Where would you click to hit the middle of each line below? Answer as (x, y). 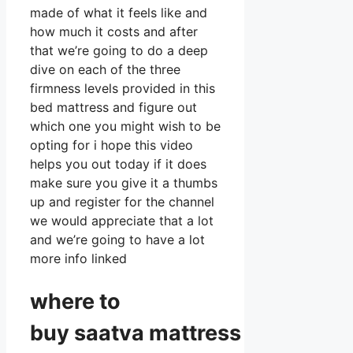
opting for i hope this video (111, 145)
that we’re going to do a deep (119, 51)
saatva (109, 333)
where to (75, 301)
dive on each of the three (105, 70)
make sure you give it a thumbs (124, 183)
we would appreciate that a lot (122, 221)
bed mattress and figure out (113, 108)
